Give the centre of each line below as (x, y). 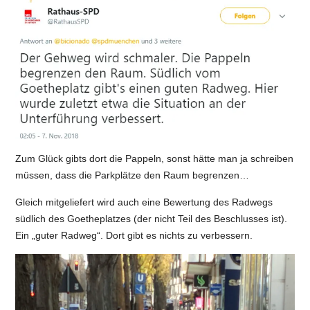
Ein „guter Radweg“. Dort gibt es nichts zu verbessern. (134, 235)
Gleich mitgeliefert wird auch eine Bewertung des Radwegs (144, 202)
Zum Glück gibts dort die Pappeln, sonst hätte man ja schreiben (155, 158)
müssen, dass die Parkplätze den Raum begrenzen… (133, 175)
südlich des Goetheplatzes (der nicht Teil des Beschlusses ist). (152, 219)
